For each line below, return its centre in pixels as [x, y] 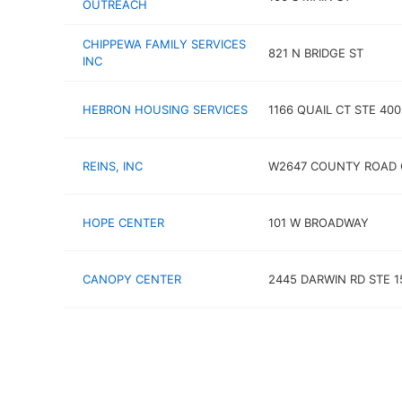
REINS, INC [113, 166]
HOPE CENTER [123, 222]
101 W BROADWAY [318, 222]
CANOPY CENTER [132, 279]
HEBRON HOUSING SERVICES [165, 109]
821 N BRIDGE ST [315, 52]
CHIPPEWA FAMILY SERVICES [164, 44]
